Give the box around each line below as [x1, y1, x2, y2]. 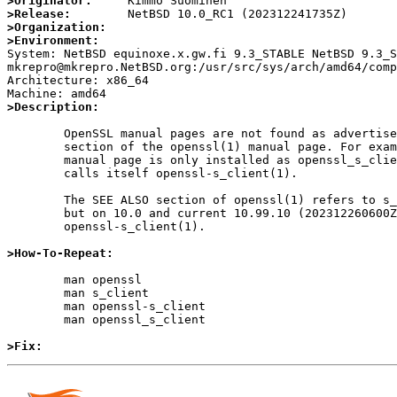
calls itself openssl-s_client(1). [7, 167, 64, 181]
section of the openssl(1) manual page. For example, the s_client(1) [7, 140, 64, 154]
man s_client [7, 286, 64, 300]
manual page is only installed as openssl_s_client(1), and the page [7, 153, 64, 167]
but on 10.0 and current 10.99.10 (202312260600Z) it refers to [7, 206, 64, 221]
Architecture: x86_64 [7, 74, 149, 88]
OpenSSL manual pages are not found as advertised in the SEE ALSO [7, 127, 64, 141]
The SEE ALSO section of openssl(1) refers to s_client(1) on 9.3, [7, 193, 64, 207]
